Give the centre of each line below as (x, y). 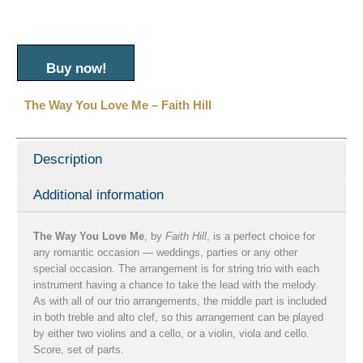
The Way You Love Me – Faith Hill (118, 105)
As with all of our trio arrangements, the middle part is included (180, 301)
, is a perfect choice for (261, 237)
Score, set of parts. (79, 350)
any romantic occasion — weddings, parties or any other (165, 253)
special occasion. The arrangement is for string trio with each (176, 269)
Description (68, 159)
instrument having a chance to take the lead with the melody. (176, 285)
